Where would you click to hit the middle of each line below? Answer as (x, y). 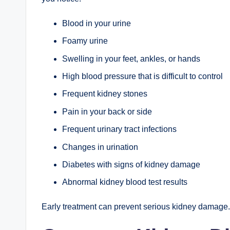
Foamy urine (85, 41)
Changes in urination (100, 147)
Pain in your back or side (107, 111)
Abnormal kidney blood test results (125, 182)
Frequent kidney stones (105, 94)
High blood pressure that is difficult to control (142, 76)
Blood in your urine (97, 23)
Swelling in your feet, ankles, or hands (131, 59)
